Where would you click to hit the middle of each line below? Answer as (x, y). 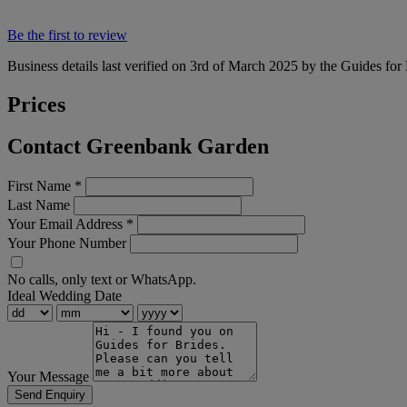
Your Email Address (67, 224)
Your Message (48, 377)
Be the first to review (67, 35)
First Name (41, 186)
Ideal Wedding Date (65, 296)
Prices (36, 104)
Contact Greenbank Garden (138, 147)
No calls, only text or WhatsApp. (102, 280)
